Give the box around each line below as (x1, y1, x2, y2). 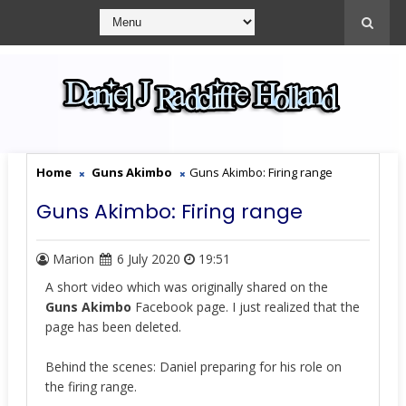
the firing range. (44, 378, 137, 395)
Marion (48, 250, 98, 267)
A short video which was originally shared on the (44, 278, 328, 295)
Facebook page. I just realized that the (130, 298, 360, 315)
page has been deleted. (44, 318, 181, 335)
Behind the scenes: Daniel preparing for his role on (44, 358, 342, 375)
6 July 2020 (116, 250, 180, 267)
